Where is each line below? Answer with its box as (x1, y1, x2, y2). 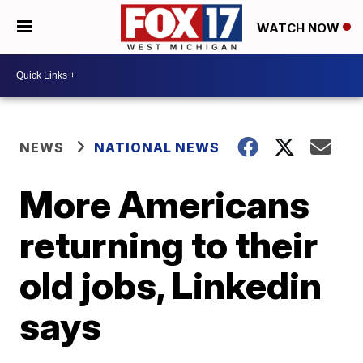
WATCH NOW (257, 19, 343, 36)
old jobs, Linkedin (19, 262, 322, 308)
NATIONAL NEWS (94, 139, 220, 156)
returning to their (19, 221, 318, 267)
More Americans (19, 181, 310, 227)
